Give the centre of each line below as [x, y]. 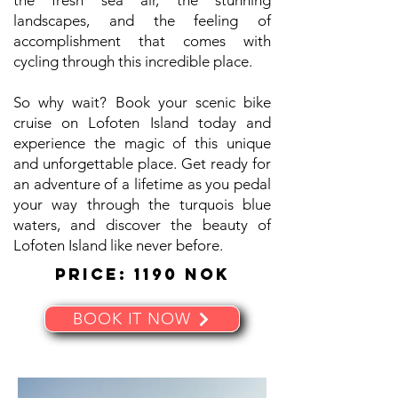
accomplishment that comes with [142, 41]
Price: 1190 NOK [142, 274]
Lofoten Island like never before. [118, 245]
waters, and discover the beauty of [142, 225]
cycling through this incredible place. [133, 61]
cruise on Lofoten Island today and [142, 123]
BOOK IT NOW [132, 319]
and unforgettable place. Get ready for [142, 163]
